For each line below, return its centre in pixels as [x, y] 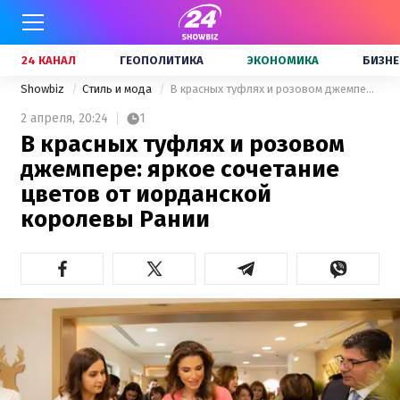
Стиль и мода [118, 89]
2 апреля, [48, 118]
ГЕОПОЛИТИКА [162, 60]
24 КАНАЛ [49, 60]
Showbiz [44, 89]
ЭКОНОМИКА [283, 60]
